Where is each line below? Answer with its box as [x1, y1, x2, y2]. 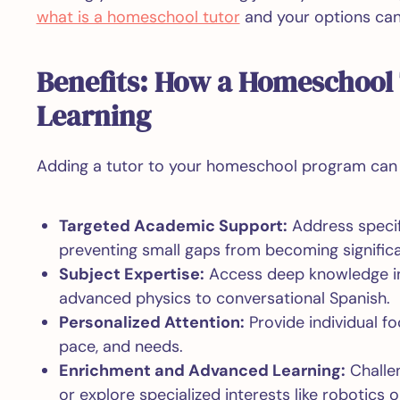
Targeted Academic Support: [58, 215, 287, 237]
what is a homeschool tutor [36, 6, 240, 28]
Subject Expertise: [58, 263, 204, 285]
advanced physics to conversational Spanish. [58, 287, 390, 309]
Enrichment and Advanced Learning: [58, 360, 346, 381]
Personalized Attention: [58, 312, 245, 333]
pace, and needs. [58, 336, 183, 357]
